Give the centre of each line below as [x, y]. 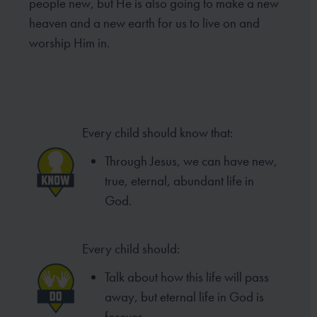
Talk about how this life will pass [187, 277]
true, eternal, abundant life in [180, 180]
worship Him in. [70, 43]
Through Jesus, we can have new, [191, 161]
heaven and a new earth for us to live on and [145, 23]
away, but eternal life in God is [185, 296]
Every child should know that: [158, 132]
